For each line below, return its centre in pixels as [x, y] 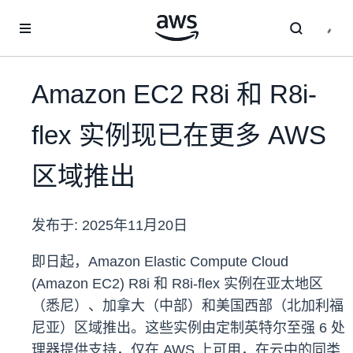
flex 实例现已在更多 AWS [179, 136]
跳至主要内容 [40, 16]
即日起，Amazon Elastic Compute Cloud [160, 262]
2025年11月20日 [135, 226]
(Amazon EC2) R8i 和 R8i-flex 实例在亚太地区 [177, 284]
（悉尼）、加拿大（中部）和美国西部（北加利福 [188, 306]
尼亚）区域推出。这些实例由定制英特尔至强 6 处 [188, 328]
